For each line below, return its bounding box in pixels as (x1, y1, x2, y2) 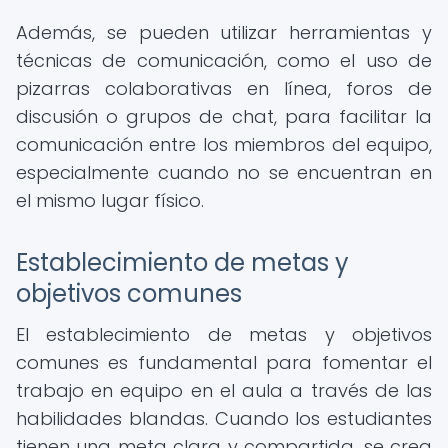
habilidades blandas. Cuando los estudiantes (16, 406, 432, 431)
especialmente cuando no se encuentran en (16, 160, 432, 185)
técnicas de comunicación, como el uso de (16, 48, 432, 73)
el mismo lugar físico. (16, 188, 204, 213)
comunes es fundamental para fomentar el (16, 350, 432, 375)
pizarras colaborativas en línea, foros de (16, 76, 432, 101)
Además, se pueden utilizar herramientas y (16, 20, 432, 45)
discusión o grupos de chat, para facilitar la (16, 104, 432, 129)
